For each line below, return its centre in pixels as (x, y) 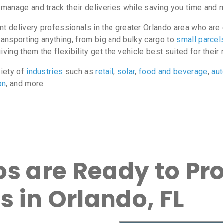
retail (105, 71)
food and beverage (173, 71)
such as (79, 71)
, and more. (26, 83)
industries (45, 71)
